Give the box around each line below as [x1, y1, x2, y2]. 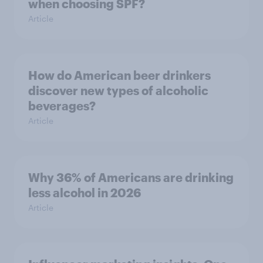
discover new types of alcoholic [28, 83, 208, 98]
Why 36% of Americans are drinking [28, 170, 234, 185]
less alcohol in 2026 [28, 186, 141, 200]
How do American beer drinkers [28, 68, 211, 83]
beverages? [28, 99, 96, 113]
